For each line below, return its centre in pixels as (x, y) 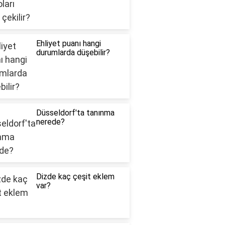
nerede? (50, 122)
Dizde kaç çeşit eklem (75, 177)
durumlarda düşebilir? (73, 53)
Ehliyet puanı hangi (68, 44)
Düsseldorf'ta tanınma (75, 113)
